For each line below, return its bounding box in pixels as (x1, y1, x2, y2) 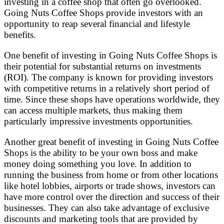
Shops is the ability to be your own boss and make (4, 147, 197, 158)
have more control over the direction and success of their (4, 191, 219, 202)
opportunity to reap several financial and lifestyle (4, 18, 190, 29)
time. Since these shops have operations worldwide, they (4, 93, 220, 104)
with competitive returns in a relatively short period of (4, 82, 209, 93)
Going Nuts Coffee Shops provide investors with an (4, 7, 203, 18)
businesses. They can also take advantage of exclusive (4, 202, 209, 213)
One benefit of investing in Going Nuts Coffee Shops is (4, 49, 217, 60)
